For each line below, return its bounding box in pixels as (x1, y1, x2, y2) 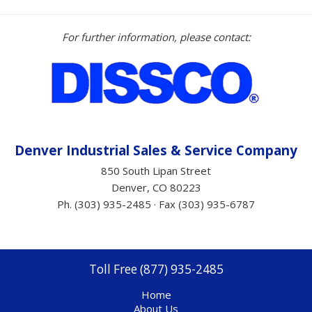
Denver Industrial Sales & (15, 141, 181, 159)
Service (181, 141, 233, 159)
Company (233, 141, 297, 159)
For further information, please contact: (61, 30, 251, 45)
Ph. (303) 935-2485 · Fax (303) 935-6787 (57, 197, 255, 212)
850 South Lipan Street (101, 164, 211, 178)
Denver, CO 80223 (111, 180, 201, 195)
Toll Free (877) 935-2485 (88, 260, 224, 277)
